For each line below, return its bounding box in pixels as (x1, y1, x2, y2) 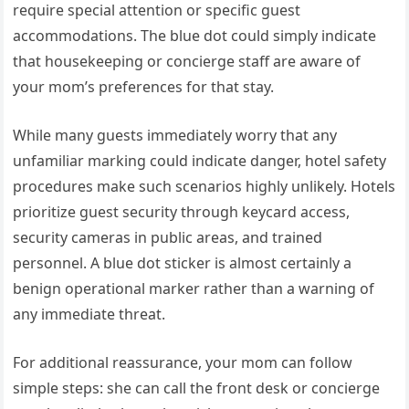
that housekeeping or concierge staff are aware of (13, 51, 362, 72)
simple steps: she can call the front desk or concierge (13, 378, 381, 399)
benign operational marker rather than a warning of (13, 278, 375, 299)
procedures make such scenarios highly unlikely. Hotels (13, 176, 396, 197)
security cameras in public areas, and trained (13, 227, 323, 248)
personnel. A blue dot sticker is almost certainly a (13, 253, 352, 274)
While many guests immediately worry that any (13, 125, 338, 146)
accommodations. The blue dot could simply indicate (13, 26, 377, 47)
